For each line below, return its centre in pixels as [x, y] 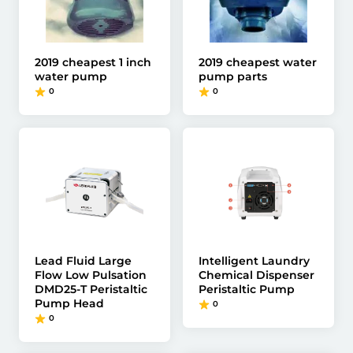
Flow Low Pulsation [91, 275]
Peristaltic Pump [247, 289]
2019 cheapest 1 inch [93, 62]
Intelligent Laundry [254, 261]
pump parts [233, 76]
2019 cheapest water [258, 62]
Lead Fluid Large [83, 261]
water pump [71, 76]
